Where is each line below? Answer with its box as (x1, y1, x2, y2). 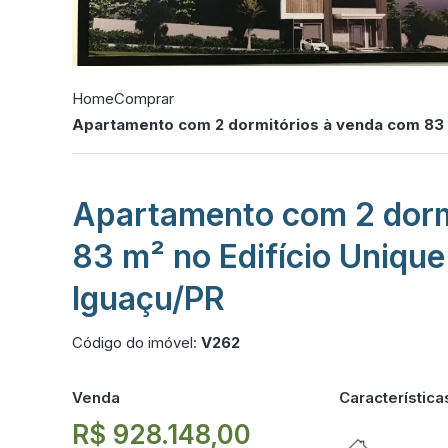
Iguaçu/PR (72, 279, 225, 318)
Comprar (114, 89, 174, 108)
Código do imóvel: (72, 333, 201, 352)
